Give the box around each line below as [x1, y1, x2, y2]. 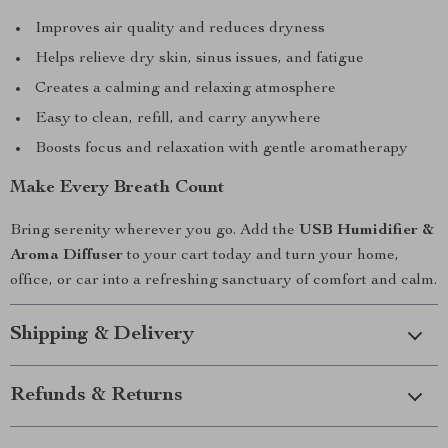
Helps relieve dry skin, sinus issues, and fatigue [35, 51, 364, 67]
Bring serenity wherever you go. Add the [10, 223, 299, 239]
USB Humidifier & [299, 223, 434, 239]
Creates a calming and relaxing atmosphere [35, 81, 336, 97]
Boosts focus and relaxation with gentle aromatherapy [35, 141, 408, 157]
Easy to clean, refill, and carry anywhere [35, 111, 321, 127]
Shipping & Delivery [10, 325, 194, 345]
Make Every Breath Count [10, 179, 225, 197]
